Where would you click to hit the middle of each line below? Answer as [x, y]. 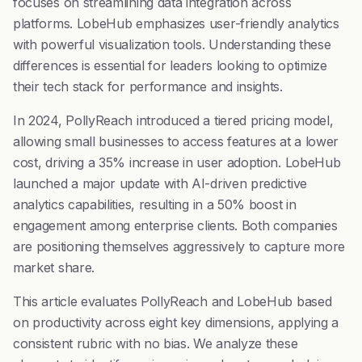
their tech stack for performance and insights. [148, 86]
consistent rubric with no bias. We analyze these [156, 343]
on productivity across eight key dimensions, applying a [176, 322]
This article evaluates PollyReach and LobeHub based [173, 301]
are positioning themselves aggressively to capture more [179, 246]
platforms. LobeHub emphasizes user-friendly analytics [176, 23]
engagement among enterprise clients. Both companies [175, 225]
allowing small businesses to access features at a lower [176, 141]
